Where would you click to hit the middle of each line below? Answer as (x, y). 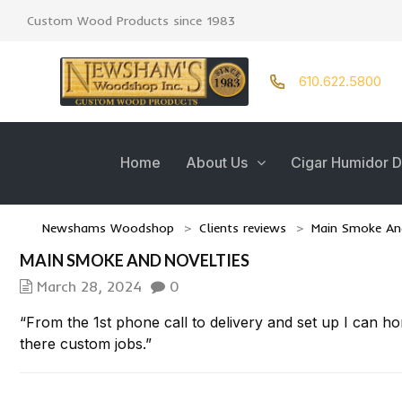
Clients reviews (243, 228)
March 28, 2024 (89, 286)
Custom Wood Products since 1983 (131, 21)
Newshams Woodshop (108, 228)
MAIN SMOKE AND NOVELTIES (135, 260)
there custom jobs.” (86, 344)
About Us (217, 162)
